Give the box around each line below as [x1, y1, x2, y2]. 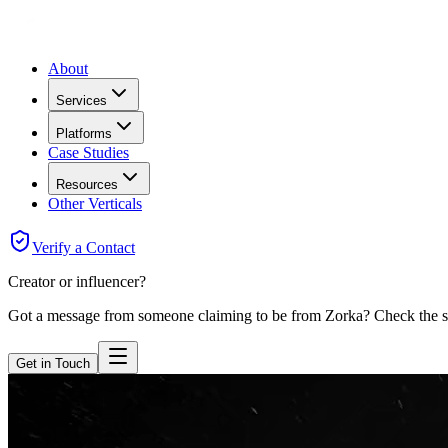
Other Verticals [48, 195, 142, 212]
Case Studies [48, 144, 129, 161]
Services [56, 93, 107, 108]
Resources [56, 177, 118, 192]
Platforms [56, 126, 112, 141]
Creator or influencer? [8, 273, 146, 290]
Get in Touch [16, 356, 90, 371]
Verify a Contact [32, 239, 135, 256]
